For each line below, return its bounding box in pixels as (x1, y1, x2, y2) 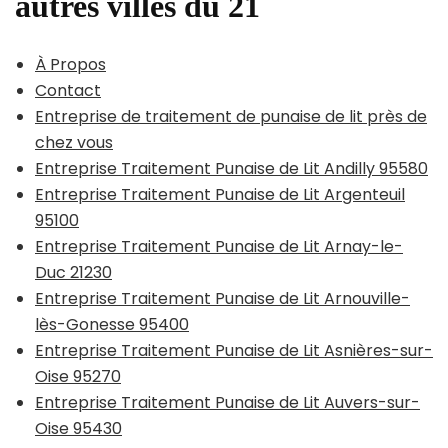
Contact (35, 78, 101, 102)
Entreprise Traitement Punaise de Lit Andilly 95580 (35, 156, 428, 180)
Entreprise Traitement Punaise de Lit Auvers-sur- (35, 390, 420, 414)
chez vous (35, 130, 113, 154)
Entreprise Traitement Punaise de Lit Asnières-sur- (35, 338, 433, 362)
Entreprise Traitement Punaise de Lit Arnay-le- (35, 234, 403, 258)
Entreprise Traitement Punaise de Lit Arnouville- (35, 286, 410, 310)
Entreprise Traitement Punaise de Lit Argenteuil (35, 182, 405, 206)
